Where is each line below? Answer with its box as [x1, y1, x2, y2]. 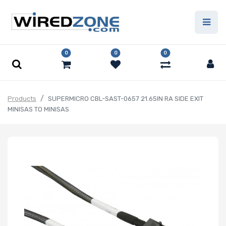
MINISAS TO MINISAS [8, 105, 69, 114]
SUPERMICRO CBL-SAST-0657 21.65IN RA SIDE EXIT [48, 95, 203, 103]
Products [8, 95, 36, 103]
